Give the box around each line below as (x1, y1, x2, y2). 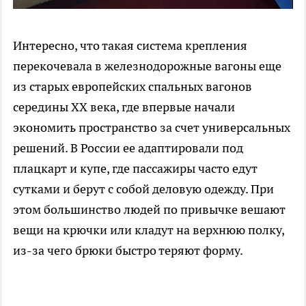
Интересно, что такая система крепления (13, 37, 247, 53)
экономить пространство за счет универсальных (13, 119, 290, 135)
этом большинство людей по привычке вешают (13, 201, 286, 217)
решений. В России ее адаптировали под (13, 139, 243, 156)
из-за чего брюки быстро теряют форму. (13, 242, 243, 258)
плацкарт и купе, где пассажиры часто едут (13, 160, 258, 176)
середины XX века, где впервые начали (13, 98, 235, 115)
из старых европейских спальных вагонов (13, 78, 252, 94)
